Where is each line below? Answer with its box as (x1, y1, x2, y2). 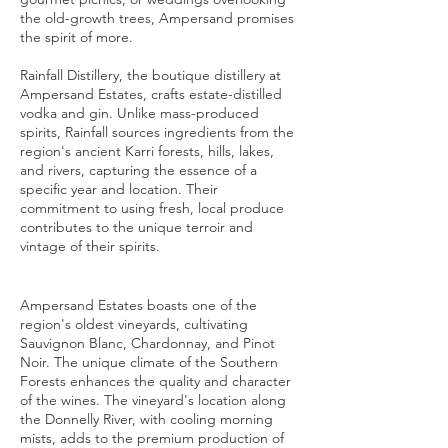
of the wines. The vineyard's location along (20, 391, 286, 409)
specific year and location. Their (20, 180, 218, 198)
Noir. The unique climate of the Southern (20, 353, 278, 371)
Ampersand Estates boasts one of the (20, 296, 257, 314)
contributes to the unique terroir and (20, 218, 253, 236)
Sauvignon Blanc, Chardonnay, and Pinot (20, 334, 275, 352)
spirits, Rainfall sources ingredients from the (20, 123, 294, 141)
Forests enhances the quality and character (20, 372, 291, 390)
